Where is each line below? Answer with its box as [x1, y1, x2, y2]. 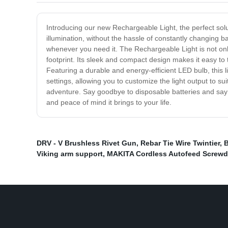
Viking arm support [37, 150, 103, 158]
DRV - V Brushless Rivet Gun [37, 139, 136, 148]
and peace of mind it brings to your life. [46, 98, 172, 107]
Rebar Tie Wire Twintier [140, 139, 220, 148]
